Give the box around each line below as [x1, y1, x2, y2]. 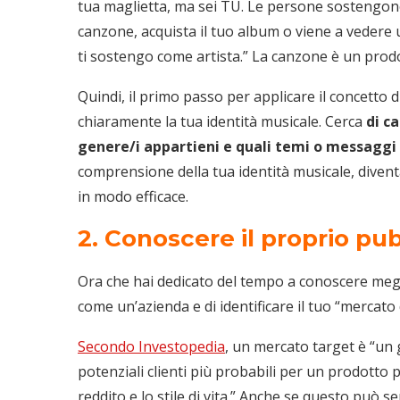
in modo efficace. [78, 186, 188, 206]
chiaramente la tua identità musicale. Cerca [78, 111, 366, 131]
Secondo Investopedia [78, 336, 225, 356]
